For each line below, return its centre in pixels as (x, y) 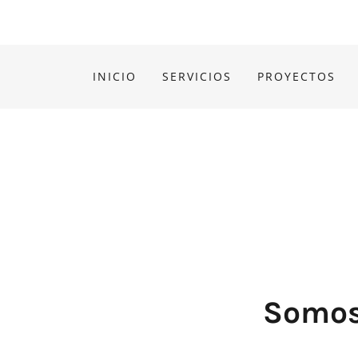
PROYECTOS (297, 76)
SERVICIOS (197, 76)
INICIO (115, 76)
